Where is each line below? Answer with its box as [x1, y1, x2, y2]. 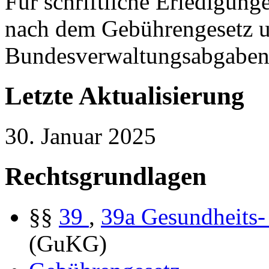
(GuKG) [29, 230, 107, 256]
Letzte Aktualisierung [5, 81, 244, 110]
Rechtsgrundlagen [5, 162, 207, 190]
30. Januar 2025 [5, 122, 156, 149]
